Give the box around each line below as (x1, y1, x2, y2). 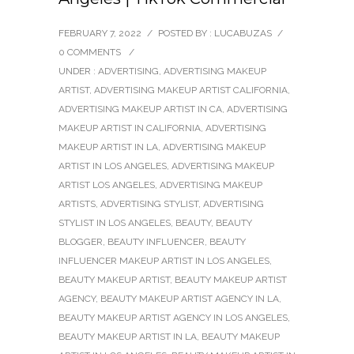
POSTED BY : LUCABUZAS (158, 27, 272, 39)
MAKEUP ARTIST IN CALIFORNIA (58, 122, 201, 134)
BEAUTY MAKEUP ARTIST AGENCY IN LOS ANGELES (58, 311, 288, 323)
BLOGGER (58, 235, 103, 247)
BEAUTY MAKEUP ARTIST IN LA (58, 330, 197, 342)
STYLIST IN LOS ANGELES (58, 217, 171, 228)
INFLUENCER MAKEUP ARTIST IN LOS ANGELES (58, 254, 269, 266)
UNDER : (58, 65, 98, 77)
